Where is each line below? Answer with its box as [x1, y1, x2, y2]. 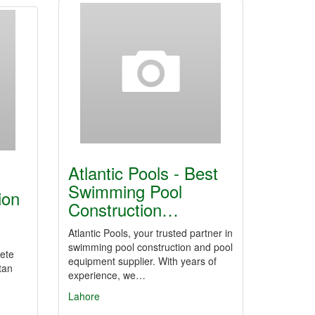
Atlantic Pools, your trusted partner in [68, 226, 233, 240]
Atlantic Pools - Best [68, 160, 218, 185]
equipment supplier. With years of [68, 254, 217, 268]
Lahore [68, 289, 100, 303]
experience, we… [68, 268, 146, 282]
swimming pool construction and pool [68, 240, 233, 254]
